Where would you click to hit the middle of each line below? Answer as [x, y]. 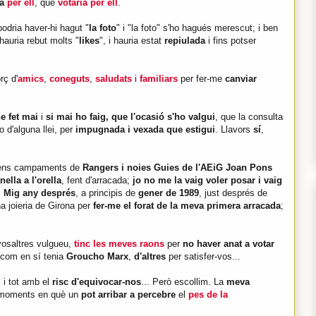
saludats [114, 79]
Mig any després [39, 193]
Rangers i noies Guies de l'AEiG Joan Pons [177, 168]
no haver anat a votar [229, 244]
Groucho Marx [97, 257]
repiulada [185, 41]
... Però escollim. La [184, 282]
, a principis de [107, 193]
